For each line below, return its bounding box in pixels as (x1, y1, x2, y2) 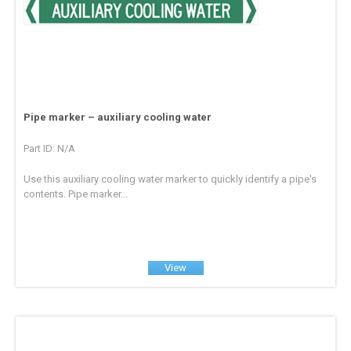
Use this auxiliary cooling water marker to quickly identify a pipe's (24, 172, 317, 185)
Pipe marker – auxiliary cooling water (24, 110, 212, 123)
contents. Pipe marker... (24, 187, 128, 200)
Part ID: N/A (24, 142, 76, 154)
